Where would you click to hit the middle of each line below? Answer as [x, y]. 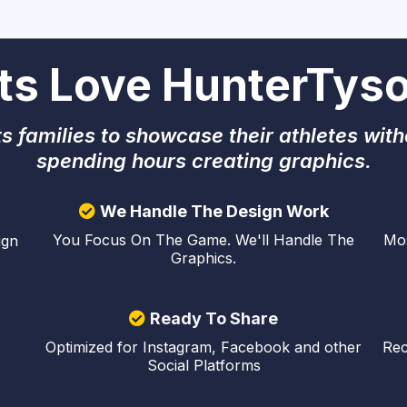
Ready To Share [214, 318]
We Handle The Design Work [214, 211]
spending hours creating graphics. [203, 160]
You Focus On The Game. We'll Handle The [203, 240]
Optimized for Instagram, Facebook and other [203, 347]
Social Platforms [203, 365]
